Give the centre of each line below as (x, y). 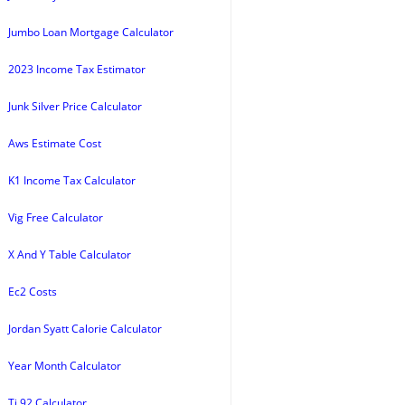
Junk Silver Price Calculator (75, 106)
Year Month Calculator (65, 366)
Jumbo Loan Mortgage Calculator (91, 32)
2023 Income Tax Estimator (77, 69)
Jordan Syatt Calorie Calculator (85, 329)
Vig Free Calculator (56, 217)
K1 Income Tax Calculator (72, 180)
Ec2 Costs (33, 292)
